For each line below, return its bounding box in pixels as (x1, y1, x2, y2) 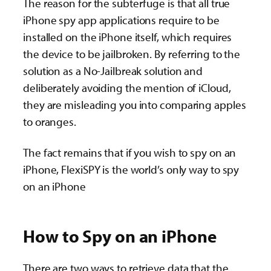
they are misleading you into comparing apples (23, 97, 246, 113)
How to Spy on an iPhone (23, 224, 217, 247)
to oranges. (23, 114, 76, 129)
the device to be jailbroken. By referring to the (23, 47, 241, 62)
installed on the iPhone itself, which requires (23, 30, 232, 45)
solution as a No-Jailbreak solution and (23, 64, 203, 79)
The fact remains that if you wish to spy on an (23, 145, 237, 160)
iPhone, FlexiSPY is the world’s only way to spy (23, 162, 240, 177)
